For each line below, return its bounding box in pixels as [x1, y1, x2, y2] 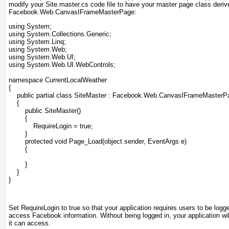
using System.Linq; [9, 38, 66, 46]
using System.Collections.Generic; [9, 30, 111, 38]
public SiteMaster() [9, 107, 81, 115]
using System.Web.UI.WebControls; [9, 61, 116, 69]
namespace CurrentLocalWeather [9, 76, 107, 84]
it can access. [9, 219, 51, 227]
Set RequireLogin [9, 203, 59, 212]
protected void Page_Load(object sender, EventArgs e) [9, 138, 187, 146]
